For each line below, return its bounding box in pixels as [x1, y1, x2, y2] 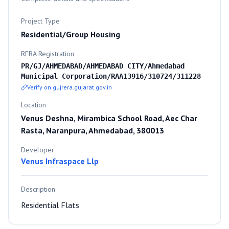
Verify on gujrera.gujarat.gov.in [27, 83, 112, 91]
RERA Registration [21, 49, 74, 58]
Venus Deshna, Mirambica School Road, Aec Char [21, 113, 197, 123]
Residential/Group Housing [21, 29, 120, 39]
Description [21, 185, 55, 194]
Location [21, 100, 46, 109]
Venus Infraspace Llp [21, 156, 99, 166]
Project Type [21, 16, 60, 26]
